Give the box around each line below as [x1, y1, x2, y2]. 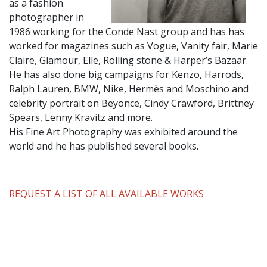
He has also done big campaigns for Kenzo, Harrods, [9, 68, 244, 81]
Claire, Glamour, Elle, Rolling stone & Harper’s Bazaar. [9, 54, 250, 67]
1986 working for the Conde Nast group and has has [9, 25, 244, 38]
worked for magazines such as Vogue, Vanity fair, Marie [9, 39, 258, 52]
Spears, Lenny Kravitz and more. [9, 111, 153, 124]
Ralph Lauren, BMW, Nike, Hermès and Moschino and [9, 82, 251, 95]
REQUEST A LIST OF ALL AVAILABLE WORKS [9, 187, 204, 200]
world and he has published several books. [9, 139, 198, 153]
